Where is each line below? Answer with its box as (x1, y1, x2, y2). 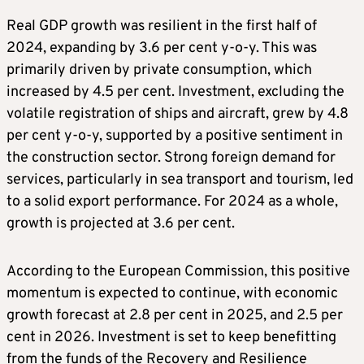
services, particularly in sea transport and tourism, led (6, 171, 353, 190)
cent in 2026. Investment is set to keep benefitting (6, 328, 336, 348)
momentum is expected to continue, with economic (6, 284, 338, 304)
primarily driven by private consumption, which (6, 61, 312, 80)
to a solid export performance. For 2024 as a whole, (6, 193, 338, 212)
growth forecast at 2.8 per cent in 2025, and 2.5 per (6, 306, 343, 326)
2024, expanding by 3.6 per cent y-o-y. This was (6, 39, 317, 58)
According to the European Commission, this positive (6, 262, 350, 282)
